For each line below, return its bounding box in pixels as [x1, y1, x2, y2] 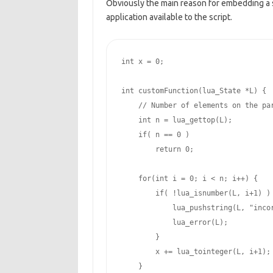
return [155, 145, 181, 154]
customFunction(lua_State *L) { [133, 87, 266, 95]
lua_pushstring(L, [121, 204, 249, 212]
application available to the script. [105, 12, 232, 22]
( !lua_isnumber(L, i [163, 189, 249, 197]
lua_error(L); [121, 218, 228, 227]
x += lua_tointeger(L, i [121, 247, 253, 256]
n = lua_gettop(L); [151, 116, 232, 124]
